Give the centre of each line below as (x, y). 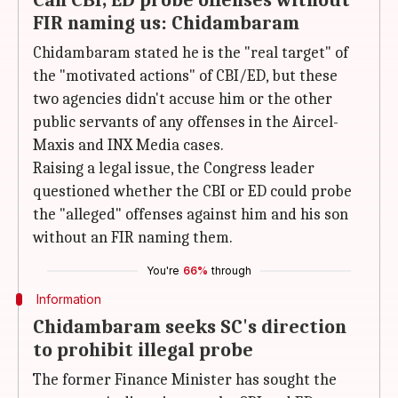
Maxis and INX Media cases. (128, 145)
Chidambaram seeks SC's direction (190, 327)
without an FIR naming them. (133, 238)
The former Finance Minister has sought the (185, 380)
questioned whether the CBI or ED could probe (192, 191)
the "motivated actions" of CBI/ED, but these (185, 76)
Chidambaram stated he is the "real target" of (191, 53)
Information (68, 299)
